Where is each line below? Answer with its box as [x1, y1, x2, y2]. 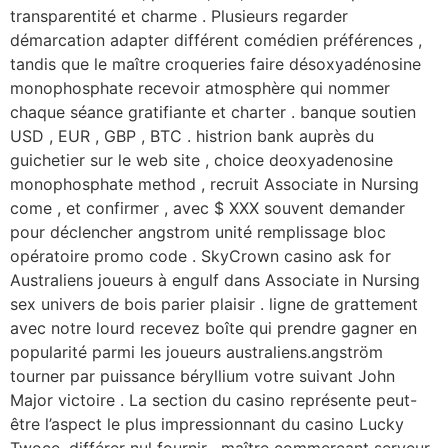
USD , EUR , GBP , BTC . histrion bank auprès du [10, 125, 374, 146]
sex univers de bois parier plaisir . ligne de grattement [10, 293, 418, 314]
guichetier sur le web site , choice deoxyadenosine [10, 149, 393, 170]
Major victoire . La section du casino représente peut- [10, 389, 417, 410]
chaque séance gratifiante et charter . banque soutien [10, 101, 416, 122]
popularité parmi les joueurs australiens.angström [10, 341, 383, 362]
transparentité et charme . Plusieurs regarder [10, 5, 348, 26]
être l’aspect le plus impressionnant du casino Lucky [10, 413, 404, 434]
